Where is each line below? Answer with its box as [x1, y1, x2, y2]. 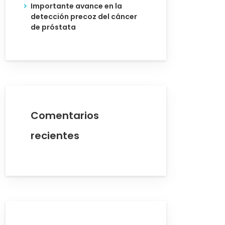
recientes [31, 129, 79, 143]
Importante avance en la [31, 1, 122, 11]
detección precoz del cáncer [31, 12, 137, 22]
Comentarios [31, 108, 99, 123]
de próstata [31, 22, 76, 32]
